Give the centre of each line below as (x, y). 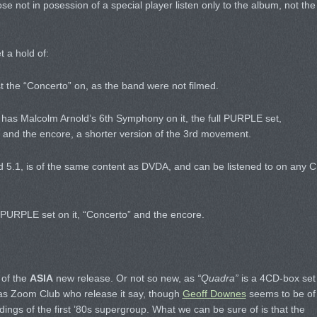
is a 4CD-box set (277, 278)
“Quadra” (218, 278)
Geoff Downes (214, 294)
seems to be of (281, 294)
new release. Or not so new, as (125, 278)
